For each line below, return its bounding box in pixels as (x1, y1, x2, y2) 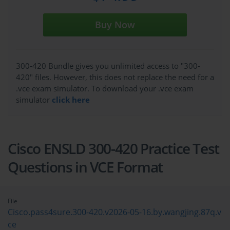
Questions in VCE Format (8, 157, 163, 177)
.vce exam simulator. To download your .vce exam (16, 83, 194, 94)
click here (52, 94, 90, 105)
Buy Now (95, 18, 135, 31)
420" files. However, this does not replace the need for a (16, 72, 214, 83)
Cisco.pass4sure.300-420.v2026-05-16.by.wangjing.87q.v (8, 206, 221, 218)
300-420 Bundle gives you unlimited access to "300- (16, 61, 200, 71)
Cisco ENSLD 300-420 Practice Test (8, 139, 219, 159)
